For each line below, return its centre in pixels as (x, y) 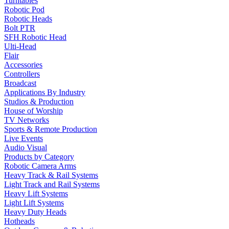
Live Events (24, 138)
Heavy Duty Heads (35, 212)
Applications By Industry (45, 92)
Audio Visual (26, 147)
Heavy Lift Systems (36, 193)
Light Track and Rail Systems (52, 184)
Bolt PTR (20, 28)
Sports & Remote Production (51, 129)
